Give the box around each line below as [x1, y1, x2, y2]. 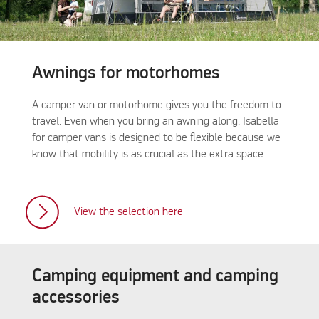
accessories [31, 289, 124, 307]
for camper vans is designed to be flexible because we [31, 132, 281, 144]
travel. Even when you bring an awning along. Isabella [31, 115, 279, 127]
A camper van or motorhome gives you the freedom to [31, 99, 281, 111]
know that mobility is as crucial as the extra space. [31, 148, 268, 160]
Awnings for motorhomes [31, 65, 224, 83]
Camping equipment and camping [31, 268, 278, 286]
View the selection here [73, 206, 183, 219]
